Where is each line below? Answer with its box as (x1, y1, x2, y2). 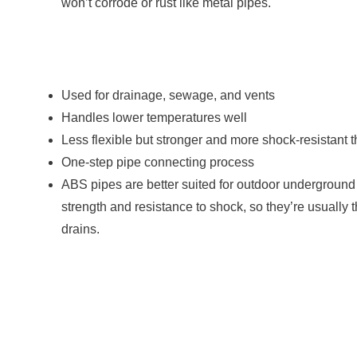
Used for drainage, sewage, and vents (61, 88, 275, 102)
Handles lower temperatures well (61, 111, 247, 124)
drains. (61, 222, 100, 236)
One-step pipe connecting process (61, 155, 254, 169)
